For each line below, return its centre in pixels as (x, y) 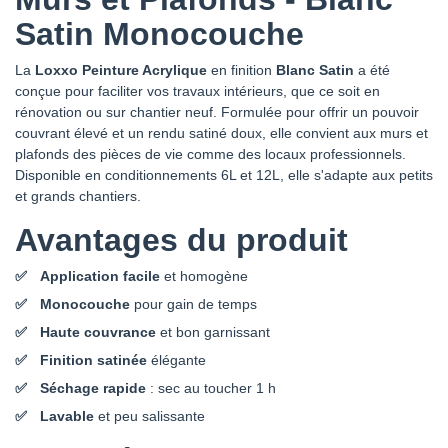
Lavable (67, 415)
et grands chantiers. (78, 195)
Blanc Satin (315, 69)
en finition (241, 69)
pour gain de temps (193, 303)
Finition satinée (93, 359)
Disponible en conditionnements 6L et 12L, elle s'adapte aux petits (224, 174)
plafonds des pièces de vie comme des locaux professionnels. (210, 153)
